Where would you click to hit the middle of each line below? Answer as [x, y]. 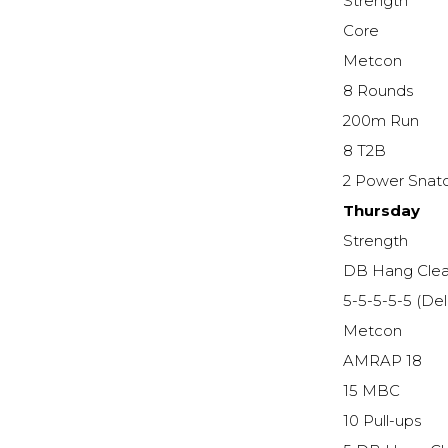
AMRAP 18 [383, 361]
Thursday [382, 211]
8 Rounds [378, 91]
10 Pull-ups [382, 421]
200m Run [381, 121]
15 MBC [372, 391]
